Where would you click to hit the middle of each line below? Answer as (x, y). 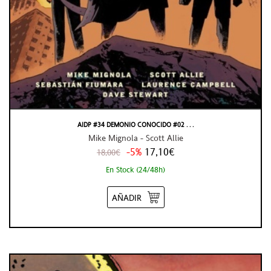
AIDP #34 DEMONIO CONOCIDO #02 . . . (135, 124)
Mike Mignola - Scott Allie (135, 138)
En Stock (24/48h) (135, 170)
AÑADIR (126, 198)
